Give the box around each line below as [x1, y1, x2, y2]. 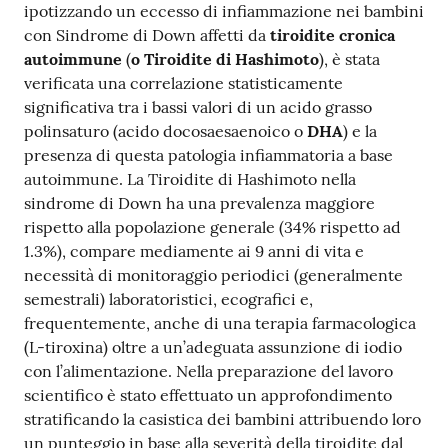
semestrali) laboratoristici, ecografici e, [24, 289, 313, 309]
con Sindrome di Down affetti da [24, 25, 270, 45]
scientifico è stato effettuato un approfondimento [24, 385, 392, 405]
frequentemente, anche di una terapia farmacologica [24, 313, 416, 333]
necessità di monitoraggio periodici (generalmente [24, 265, 403, 285]
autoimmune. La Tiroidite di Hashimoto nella [24, 169, 356, 189]
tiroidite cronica [270, 25, 395, 45]
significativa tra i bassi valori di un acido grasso [24, 97, 372, 117]
